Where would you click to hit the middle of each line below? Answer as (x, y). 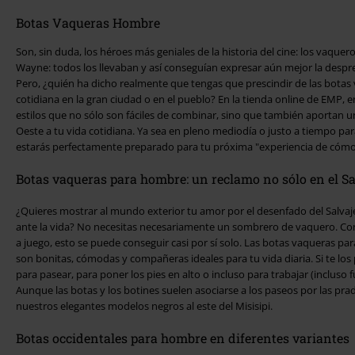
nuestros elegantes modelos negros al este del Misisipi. (144, 306)
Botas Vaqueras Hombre (88, 23)
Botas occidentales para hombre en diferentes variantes (183, 338)
